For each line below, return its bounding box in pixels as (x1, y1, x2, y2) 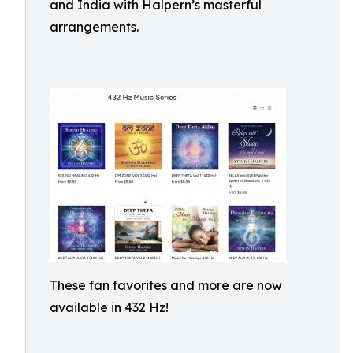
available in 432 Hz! (50, 299, 169, 315)
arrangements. (50, 19, 139, 35)
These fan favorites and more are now (50, 277, 282, 293)
